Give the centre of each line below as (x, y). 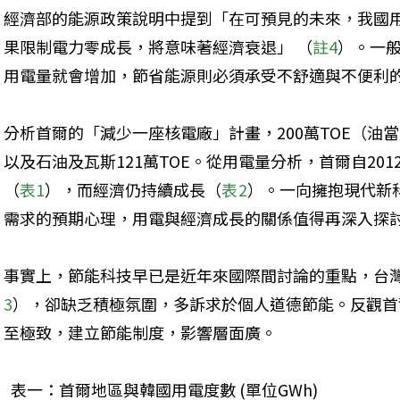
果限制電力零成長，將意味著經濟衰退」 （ (158, 47)
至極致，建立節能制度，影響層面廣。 (140, 333)
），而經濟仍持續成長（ (133, 190)
